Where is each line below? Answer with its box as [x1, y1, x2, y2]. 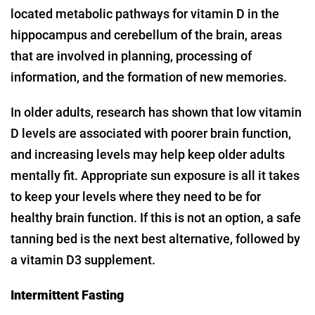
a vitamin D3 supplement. [11, 252, 155, 268]
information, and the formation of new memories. [11, 70, 287, 85]
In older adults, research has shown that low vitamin [11, 105, 302, 120]
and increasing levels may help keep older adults [11, 147, 285, 162]
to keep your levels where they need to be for [11, 189, 261, 205]
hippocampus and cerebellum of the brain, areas [11, 27, 282, 43]
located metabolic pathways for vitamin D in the [11, 6, 279, 22]
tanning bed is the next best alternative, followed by [11, 231, 300, 247]
